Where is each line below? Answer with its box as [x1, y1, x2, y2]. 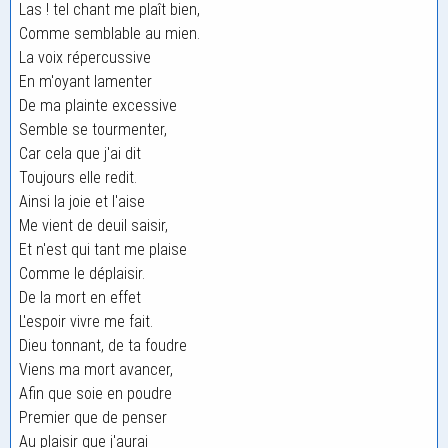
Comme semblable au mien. [19, 24, 200, 43]
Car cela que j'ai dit [19, 144, 141, 163]
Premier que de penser [19, 408, 167, 427]
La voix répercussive [19, 48, 151, 67]
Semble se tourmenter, [19, 120, 167, 139]
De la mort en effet [19, 288, 141, 307]
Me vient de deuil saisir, [19, 216, 168, 235]
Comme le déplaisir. [19, 264, 145, 283]
